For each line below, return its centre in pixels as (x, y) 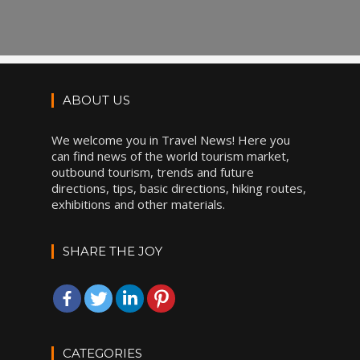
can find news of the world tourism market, (170, 156)
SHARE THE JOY (112, 251)
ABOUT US (96, 100)
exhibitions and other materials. (138, 204)
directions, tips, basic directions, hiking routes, (179, 188)
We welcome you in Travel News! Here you (171, 140)
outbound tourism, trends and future (153, 172)
